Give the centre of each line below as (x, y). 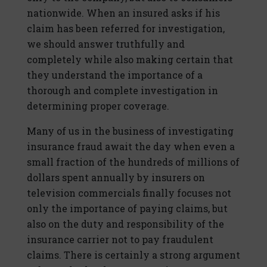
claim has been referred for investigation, (126, 29)
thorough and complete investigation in (122, 91)
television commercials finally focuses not (129, 193)
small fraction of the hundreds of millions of (133, 162)
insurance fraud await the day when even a (131, 147)
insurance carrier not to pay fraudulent (120, 240)
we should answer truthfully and (106, 44)
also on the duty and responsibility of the (125, 224)
